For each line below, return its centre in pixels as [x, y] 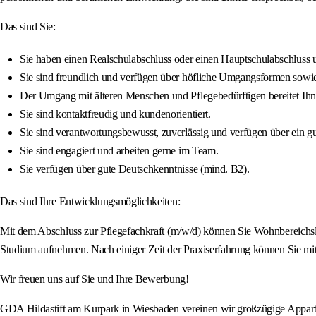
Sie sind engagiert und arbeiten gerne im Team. [119, 151]
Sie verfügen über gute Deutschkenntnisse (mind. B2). [135, 169]
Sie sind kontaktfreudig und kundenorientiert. [115, 114]
